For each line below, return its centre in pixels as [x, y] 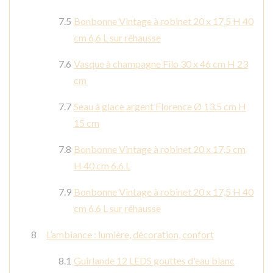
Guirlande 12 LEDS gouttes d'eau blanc [154, 261]
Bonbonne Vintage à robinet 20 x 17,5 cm [160, 149]
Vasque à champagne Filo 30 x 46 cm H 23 [161, 64]
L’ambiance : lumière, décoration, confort [130, 235]
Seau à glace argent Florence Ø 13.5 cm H [160, 107]
